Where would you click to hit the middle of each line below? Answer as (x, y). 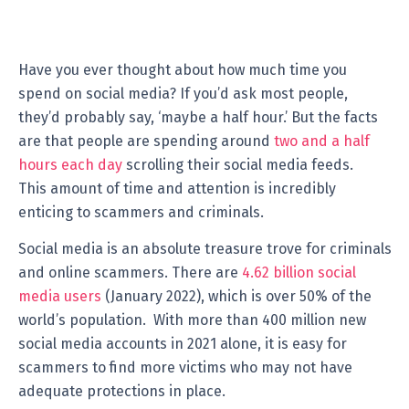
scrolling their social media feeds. (241, 165)
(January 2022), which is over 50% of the (236, 297)
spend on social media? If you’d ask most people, (183, 94)
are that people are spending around (146, 142)
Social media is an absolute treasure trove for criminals (205, 249)
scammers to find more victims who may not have (185, 368)
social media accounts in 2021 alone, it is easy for (183, 344)
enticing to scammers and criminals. (141, 213)
